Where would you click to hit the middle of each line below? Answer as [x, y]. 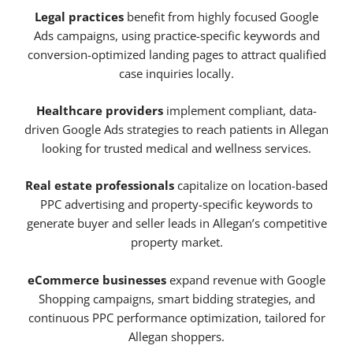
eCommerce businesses [97, 279]
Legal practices [79, 16]
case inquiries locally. [176, 73]
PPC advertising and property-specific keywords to [176, 204]
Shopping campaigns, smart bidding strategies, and [176, 298]
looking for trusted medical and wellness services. [176, 149]
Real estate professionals [100, 186]
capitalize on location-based [251, 186]
